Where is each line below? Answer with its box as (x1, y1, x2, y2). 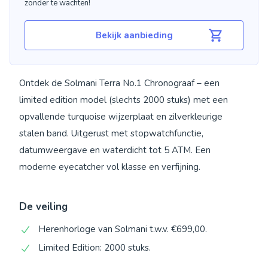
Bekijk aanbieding (95, 29, 173, 42)
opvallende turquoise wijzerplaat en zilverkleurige (19, 110, 223, 123)
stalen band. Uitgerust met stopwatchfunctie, (19, 127, 203, 139)
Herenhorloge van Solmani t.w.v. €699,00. (38, 223, 207, 235)
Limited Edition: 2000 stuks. (38, 241, 151, 254)
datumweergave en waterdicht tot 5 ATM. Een (19, 144, 211, 156)
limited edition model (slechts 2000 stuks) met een (19, 93, 228, 106)
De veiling (19, 199, 68, 214)
